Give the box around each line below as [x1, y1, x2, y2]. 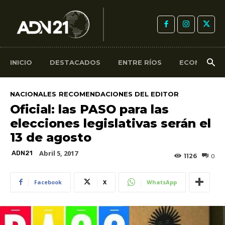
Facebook [34, 178, 62, 186]
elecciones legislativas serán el [10, 116, 211, 131]
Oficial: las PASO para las [10, 101, 169, 117]
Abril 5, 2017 [39, 148, 78, 158]
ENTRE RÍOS [118, 58, 162, 66]
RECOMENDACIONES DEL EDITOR [59, 89, 179, 98]
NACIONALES [10, 89, 56, 98]
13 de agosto [10, 130, 91, 145]
